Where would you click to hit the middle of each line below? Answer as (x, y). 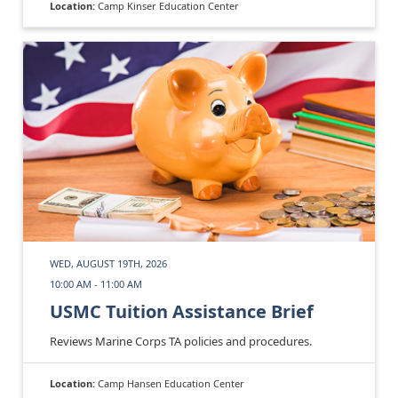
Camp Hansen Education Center (171, 383)
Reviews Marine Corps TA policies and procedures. (181, 341)
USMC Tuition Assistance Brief (182, 311)
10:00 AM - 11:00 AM (96, 283)
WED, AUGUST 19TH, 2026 (108, 263)
